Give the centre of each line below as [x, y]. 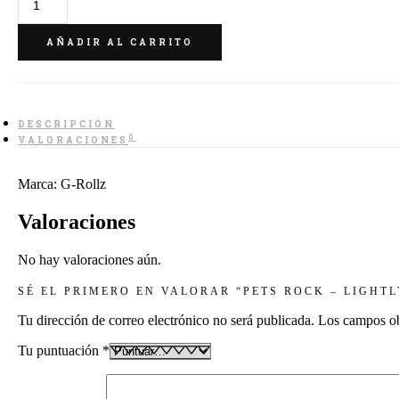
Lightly [37, 41]
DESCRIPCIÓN [66, 124]
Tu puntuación [60, 350]
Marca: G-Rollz [62, 183]
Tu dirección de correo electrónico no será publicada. [166, 320]
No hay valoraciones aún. [90, 259]
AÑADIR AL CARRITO [120, 42]
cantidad [41, 89]
